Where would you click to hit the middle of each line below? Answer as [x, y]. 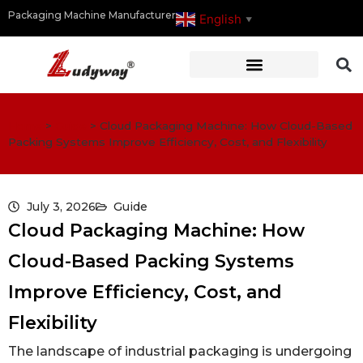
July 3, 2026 [61, 206]
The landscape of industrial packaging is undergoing [180, 351]
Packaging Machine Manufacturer [92, 15]
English [220, 19]
